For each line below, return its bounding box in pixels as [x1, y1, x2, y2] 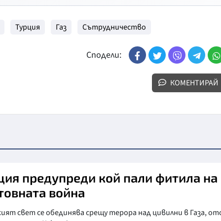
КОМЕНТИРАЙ [170, 77, 219, 89]
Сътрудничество [82, 22, 146, 33]
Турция [15, 22, 40, 33]
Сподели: [86, 48, 121, 61]
